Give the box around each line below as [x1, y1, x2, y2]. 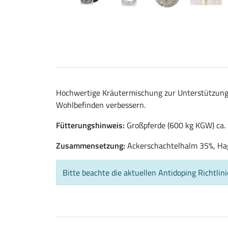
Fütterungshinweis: [56, 119, 125, 132]
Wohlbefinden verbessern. [56, 99, 146, 111]
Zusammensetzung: [56, 139, 125, 152]
